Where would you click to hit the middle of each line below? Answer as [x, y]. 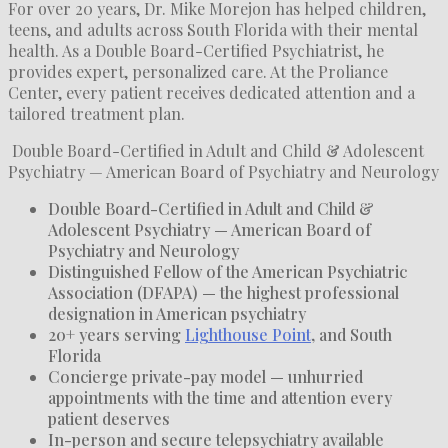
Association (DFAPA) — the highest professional [223, 292]
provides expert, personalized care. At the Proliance [198, 71]
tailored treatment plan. [96, 113]
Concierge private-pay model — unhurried [205, 376]
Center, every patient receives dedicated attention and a [211, 92]
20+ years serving [116, 334]
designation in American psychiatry [177, 313]
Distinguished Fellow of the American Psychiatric [227, 271]
